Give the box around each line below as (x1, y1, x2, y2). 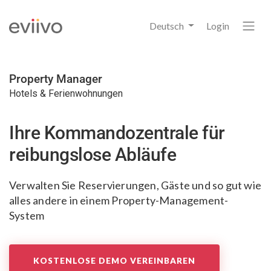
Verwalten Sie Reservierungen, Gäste (9, 178, 190, 192)
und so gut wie (190, 178, 261, 192)
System (9, 209, 45, 222)
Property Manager (9, 72, 102, 86)
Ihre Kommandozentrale (9, 122, 198, 143)
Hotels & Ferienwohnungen (9, 88, 123, 99)
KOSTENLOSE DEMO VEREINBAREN (33, 255, 195, 266)
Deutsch (149, 19, 186, 31)
